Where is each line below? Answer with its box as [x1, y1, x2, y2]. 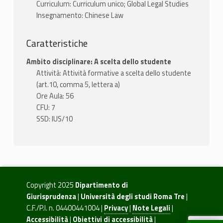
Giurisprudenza [26, 191, 76, 203]
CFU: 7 [36, 102, 55, 113]
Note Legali [132, 203, 170, 214]
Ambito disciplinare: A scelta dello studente [26, 56, 171, 68]
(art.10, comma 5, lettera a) [36, 79, 120, 91]
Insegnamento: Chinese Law [36, 9, 123, 21]
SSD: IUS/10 [36, 113, 73, 125]
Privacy [104, 203, 128, 214]
